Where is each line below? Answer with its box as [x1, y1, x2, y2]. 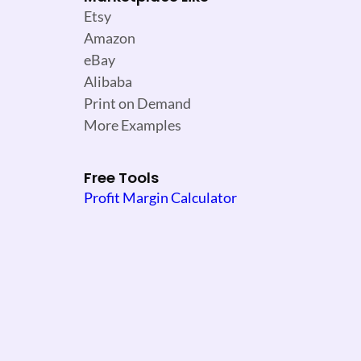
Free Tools [84, 168, 159, 189]
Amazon [84, 29, 135, 48]
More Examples [84, 116, 181, 135]
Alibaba [84, 73, 132, 91]
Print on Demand [84, 94, 191, 113]
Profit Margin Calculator [84, 189, 237, 207]
